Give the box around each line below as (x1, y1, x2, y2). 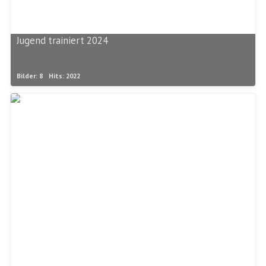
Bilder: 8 (17, 72, 43, 81)
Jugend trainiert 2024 (17, 34, 108, 47)
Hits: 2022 (49, 72, 80, 81)
